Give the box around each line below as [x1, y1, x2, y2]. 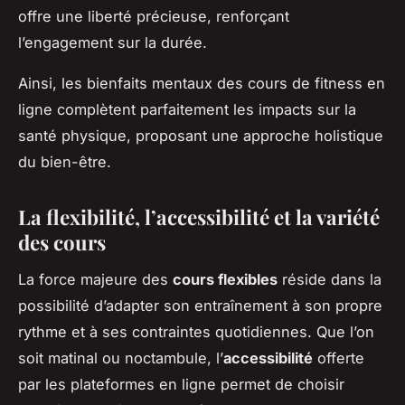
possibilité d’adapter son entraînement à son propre [18, 297, 382, 316]
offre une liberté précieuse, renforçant [18, 7, 289, 26]
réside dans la [278, 270, 381, 289]
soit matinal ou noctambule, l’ [18, 349, 223, 368]
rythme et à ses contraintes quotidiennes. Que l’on [18, 323, 374, 342]
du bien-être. [18, 153, 111, 172]
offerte [313, 349, 364, 368]
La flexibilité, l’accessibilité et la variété [18, 203, 380, 231]
